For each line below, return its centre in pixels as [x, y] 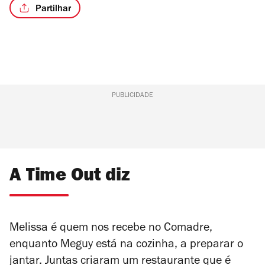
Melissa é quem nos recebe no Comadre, [111, 229]
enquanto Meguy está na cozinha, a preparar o [126, 246]
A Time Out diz [70, 177]
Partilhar [53, 9]
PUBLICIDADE [132, 96]
